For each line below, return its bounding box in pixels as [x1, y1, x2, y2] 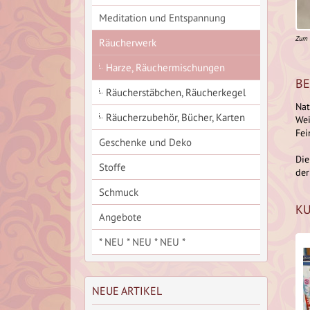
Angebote [99, 210, 142, 224]
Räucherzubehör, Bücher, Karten [106, 111, 245, 124]
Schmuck [99, 185, 138, 199]
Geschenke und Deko [99, 136, 192, 149]
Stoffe [99, 161, 126, 174]
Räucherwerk [99, 36, 156, 49]
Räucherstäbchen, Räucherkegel [106, 86, 246, 99]
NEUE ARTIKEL [92, 284, 162, 298]
